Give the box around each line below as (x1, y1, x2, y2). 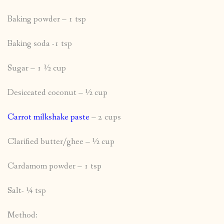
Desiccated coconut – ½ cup (7, 87, 107, 99)
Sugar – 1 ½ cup (7, 62, 66, 74)
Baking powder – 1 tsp (7, 13, 86, 25)
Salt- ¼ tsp (7, 185, 46, 197)
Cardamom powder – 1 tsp (7, 160, 101, 172)
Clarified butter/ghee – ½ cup (7, 136, 114, 148)
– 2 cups (91, 111, 121, 123)
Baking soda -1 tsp (7, 38, 72, 50)
